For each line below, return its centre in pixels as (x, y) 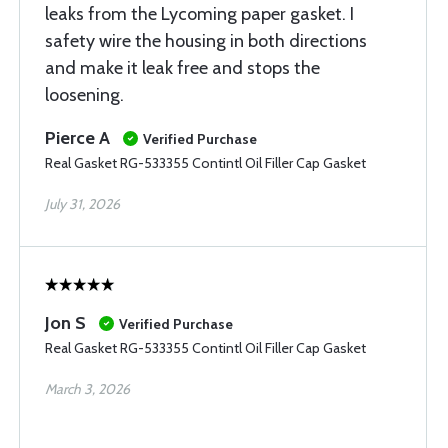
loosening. (84, 95)
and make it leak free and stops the (182, 68)
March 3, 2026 (87, 389)
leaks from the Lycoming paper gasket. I (199, 14)
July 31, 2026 (82, 204)
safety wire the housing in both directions (206, 41)
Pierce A (77, 138)
